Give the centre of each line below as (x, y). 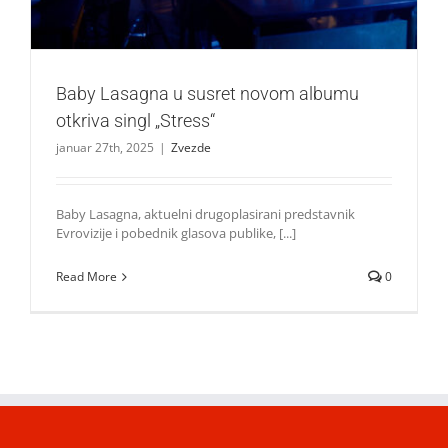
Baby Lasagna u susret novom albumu (207, 94)
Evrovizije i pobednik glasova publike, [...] (176, 233)
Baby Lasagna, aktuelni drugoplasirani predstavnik (205, 214)
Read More (86, 277)
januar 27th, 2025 (105, 148)
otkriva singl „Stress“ (135, 121)
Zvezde (191, 148)
